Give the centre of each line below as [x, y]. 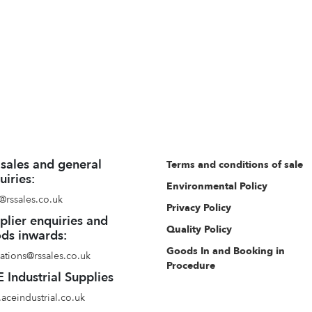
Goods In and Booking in [225, 251]
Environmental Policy [217, 186]
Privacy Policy [198, 208]
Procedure [190, 266]
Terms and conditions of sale [234, 165]
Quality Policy [199, 229]
